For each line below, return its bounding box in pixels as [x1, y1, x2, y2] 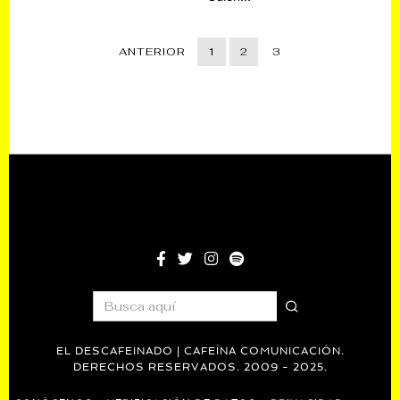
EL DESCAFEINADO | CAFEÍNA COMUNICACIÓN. [55, 344, 345, 357]
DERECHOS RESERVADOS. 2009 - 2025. [72, 360, 328, 373]
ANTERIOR [119, 44, 185, 59]
